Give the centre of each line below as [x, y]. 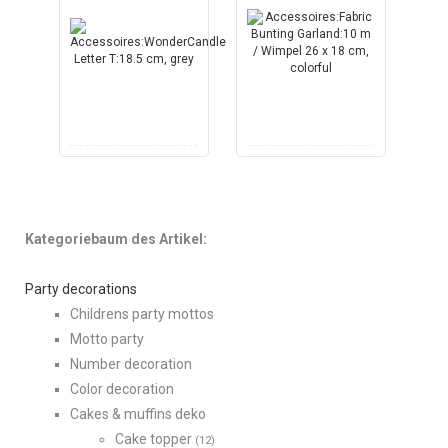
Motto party [107, 339]
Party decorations [81, 289]
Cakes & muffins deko [138, 414]
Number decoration [131, 364]
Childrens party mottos [142, 314]
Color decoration [122, 389]
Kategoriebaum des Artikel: [116, 239]
